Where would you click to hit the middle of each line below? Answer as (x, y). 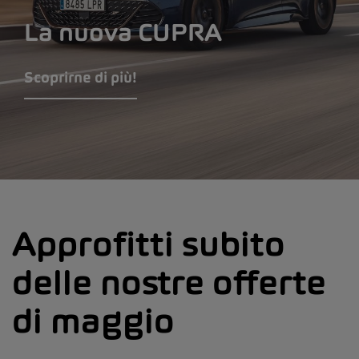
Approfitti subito (149, 244)
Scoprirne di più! (81, 78)
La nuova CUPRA (123, 32)
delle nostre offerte (169, 282)
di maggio (93, 321)
